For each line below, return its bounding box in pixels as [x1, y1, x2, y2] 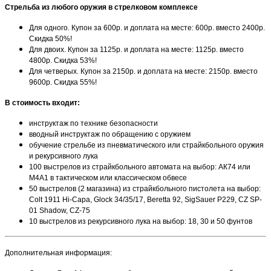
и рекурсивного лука [29, 151, 98, 160]
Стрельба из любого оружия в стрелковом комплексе [5, 2, 198, 11]
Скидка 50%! [29, 34, 72, 43]
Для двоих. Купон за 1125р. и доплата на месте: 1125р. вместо [29, 45, 244, 54]
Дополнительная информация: [5, 248, 112, 257]
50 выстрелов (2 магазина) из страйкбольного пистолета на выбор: [29, 184, 261, 193]
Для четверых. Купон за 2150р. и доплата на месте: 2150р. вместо [29, 67, 258, 76]
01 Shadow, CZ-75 [29, 206, 90, 215]
